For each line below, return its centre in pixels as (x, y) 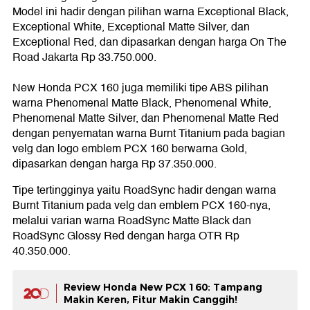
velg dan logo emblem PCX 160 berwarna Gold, (130, 149)
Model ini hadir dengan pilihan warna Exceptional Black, (151, 12)
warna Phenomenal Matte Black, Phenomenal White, (142, 103)
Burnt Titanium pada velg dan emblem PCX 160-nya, (142, 206)
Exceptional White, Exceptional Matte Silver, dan (131, 27)
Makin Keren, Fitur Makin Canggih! (151, 300)
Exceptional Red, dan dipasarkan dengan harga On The (149, 43)
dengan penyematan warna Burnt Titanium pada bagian (149, 134)
